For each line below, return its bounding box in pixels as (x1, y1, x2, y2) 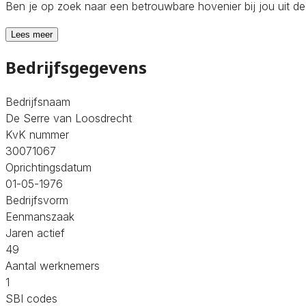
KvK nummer (5, 127, 69, 141)
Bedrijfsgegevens (5, 55, 147, 79)
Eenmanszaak (5, 209, 74, 223)
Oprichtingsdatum (5, 160, 92, 174)
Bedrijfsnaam (5, 94, 70, 109)
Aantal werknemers (5, 258, 100, 273)
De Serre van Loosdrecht (5, 111, 132, 125)
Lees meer (11, 29, 53, 40)
